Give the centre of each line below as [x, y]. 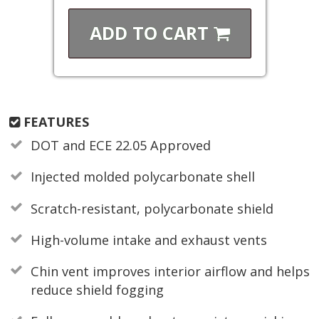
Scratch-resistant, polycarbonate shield [152, 208]
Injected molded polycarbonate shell [142, 177]
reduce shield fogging [97, 289]
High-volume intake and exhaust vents [148, 240]
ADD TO [126, 33]
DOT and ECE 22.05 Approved [120, 146]
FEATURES [55, 122]
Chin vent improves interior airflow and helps [170, 271]
